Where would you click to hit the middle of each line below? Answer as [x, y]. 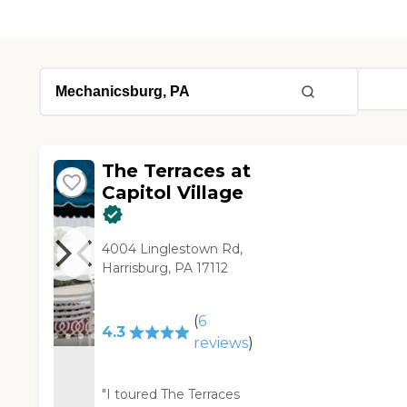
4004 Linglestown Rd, [173, 249]
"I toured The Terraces [171, 395]
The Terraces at [177, 171]
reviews [220, 343]
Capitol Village [173, 193]
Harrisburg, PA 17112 [165, 268]
